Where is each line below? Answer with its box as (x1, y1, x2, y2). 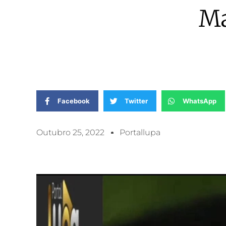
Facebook (58, 97, 90, 105)
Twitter (124, 97, 148, 105)
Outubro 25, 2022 (36, 128, 104, 137)
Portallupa (120, 128, 160, 137)
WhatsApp (182, 97, 216, 105)
